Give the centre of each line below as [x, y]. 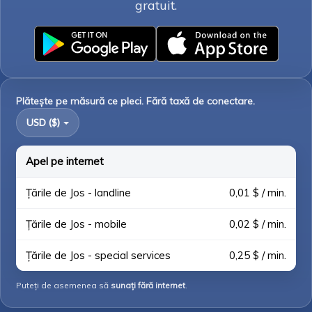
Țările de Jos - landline [78, 193]
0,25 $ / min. [258, 255]
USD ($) [44, 122]
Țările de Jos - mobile [76, 224]
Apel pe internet [65, 161]
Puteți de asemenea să [63, 285]
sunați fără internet [148, 285]
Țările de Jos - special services [98, 255]
